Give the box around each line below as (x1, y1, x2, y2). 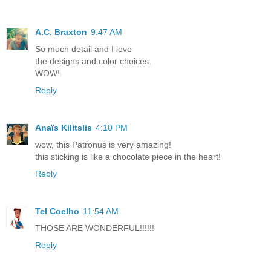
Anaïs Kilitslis (35, 122, 92, 132)
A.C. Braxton (35, 27, 87, 37)
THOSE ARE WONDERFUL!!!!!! (35, 223, 154, 233)
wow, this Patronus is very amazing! (35, 139, 171, 149)
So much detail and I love (35, 44, 132, 54)
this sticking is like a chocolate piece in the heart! (35, 151, 221, 162)
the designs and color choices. (35, 56, 151, 66)
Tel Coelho (35, 206, 79, 216)
